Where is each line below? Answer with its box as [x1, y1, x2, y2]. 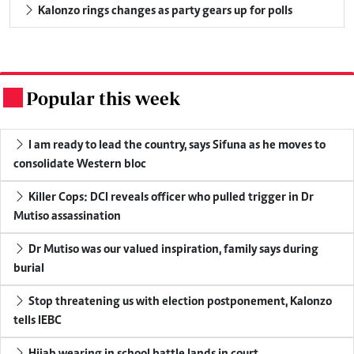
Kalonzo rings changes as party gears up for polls [36, 4, 292, 17]
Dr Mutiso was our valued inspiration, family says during [26, 243, 318, 256]
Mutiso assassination [13, 209, 121, 223]
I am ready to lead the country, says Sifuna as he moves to [26, 138, 326, 152]
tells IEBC [13, 314, 62, 327]
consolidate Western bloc [13, 157, 146, 171]
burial [13, 262, 44, 275]
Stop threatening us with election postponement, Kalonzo [26, 295, 332, 308]
